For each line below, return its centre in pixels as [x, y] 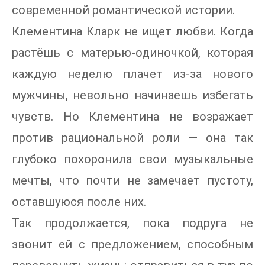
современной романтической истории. [123, 10]
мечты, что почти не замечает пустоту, [132, 181]
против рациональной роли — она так [132, 138]
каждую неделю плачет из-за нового [132, 74]
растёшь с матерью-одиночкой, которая [132, 53]
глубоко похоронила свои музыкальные [132, 159]
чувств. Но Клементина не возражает [132, 117]
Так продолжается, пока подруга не [132, 223]
